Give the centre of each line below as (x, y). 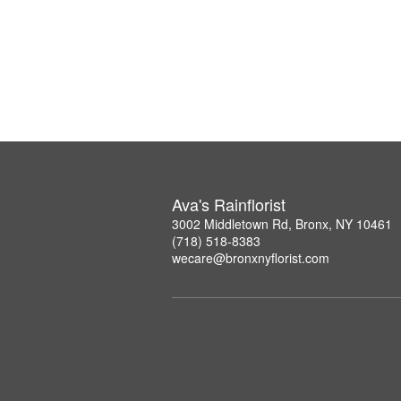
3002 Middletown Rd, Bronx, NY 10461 (282, 224)
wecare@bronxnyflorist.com (251, 258)
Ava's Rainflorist (229, 204)
